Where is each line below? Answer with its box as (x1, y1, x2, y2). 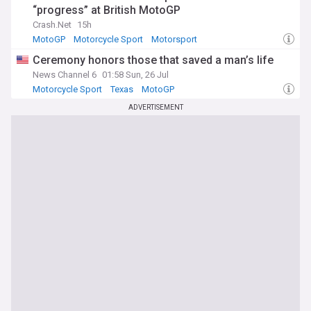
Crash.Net (33, 19, 72, 30)
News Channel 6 (33, 69, 96, 80)
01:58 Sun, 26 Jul (102, 69, 169, 80)
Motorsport (151, 34, 197, 44)
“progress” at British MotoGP (33, 3, 180, 17)
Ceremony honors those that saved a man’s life (33, 53, 274, 67)
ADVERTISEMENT (128, 103, 183, 111)
